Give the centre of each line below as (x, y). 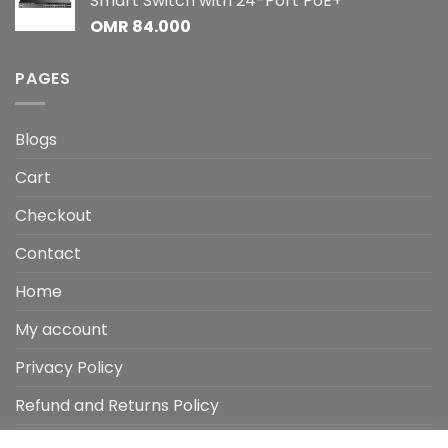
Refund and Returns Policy (117, 405)
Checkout (53, 215)
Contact (48, 253)
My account (61, 329)
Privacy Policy (69, 367)
